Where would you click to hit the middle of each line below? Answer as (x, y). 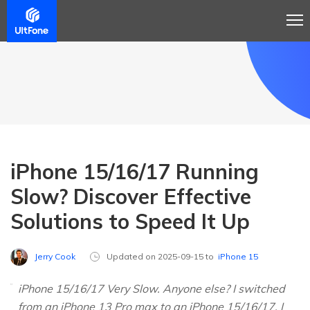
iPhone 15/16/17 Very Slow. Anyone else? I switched (151, 289)
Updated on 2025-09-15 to (162, 257)
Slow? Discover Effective (131, 197)
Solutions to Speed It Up (130, 221)
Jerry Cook (55, 256)
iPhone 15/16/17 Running (135, 172)
